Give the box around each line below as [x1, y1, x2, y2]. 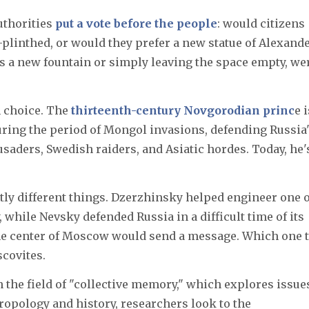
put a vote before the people [55, 16, 217, 30]
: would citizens [217, 16, 305, 30]
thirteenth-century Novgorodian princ [71, 103, 295, 117]
